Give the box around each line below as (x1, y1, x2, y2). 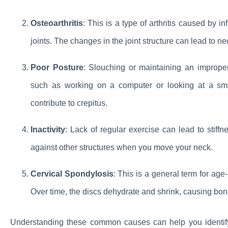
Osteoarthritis (31, 19, 83, 27)
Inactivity (31, 125, 65, 134)
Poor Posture (31, 63, 83, 72)
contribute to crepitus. (31, 99, 107, 107)
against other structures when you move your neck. (31, 143, 213, 152)
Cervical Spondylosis (31, 169, 113, 178)
